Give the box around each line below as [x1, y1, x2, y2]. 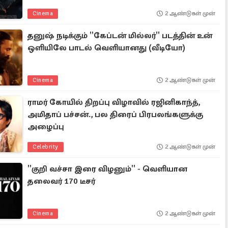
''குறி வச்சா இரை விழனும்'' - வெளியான [27, 164, 188, 174]
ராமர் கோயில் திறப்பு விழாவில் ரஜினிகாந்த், [27, 97, 201, 107]
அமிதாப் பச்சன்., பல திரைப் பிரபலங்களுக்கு [27, 109, 204, 120]
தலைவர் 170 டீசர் [27, 176, 96, 186]
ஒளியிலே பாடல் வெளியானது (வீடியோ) [27, 43, 186, 53]
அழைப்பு [27, 122, 65, 132]
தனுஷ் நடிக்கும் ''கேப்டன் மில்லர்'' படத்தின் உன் [27, 31, 213, 41]
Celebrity [33, 143, 59, 151]
